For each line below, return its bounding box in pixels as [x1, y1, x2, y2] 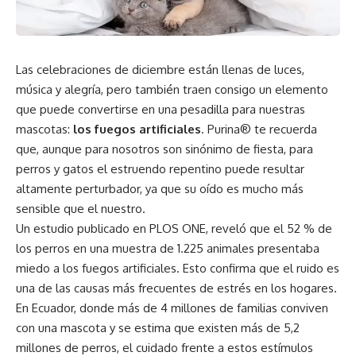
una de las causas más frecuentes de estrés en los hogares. [16, 281, 337, 296]
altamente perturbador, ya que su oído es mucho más [16, 181, 304, 197]
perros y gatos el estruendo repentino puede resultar [16, 161, 304, 177]
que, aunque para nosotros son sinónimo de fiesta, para [16, 141, 313, 157]
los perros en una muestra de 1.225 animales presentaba [16, 241, 319, 257]
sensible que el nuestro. [16, 201, 145, 217]
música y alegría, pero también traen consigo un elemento [16, 82, 328, 98]
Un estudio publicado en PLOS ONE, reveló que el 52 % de [16, 221, 332, 237]
